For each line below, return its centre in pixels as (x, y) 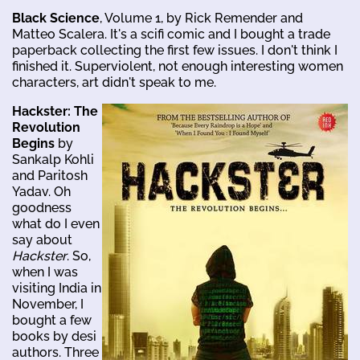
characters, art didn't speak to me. (114, 82)
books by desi (54, 336)
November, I (48, 304)
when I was (45, 272)
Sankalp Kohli (53, 159)
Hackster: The (55, 111)
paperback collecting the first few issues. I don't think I (175, 50)
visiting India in (57, 288)
